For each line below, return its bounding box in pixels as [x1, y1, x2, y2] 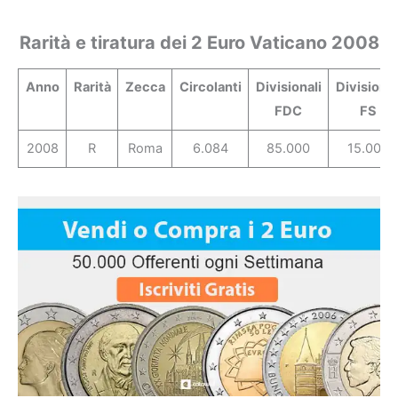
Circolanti [179, 79, 242, 96]
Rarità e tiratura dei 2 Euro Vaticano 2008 [19, 32, 379, 54]
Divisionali [255, 79, 322, 96]
